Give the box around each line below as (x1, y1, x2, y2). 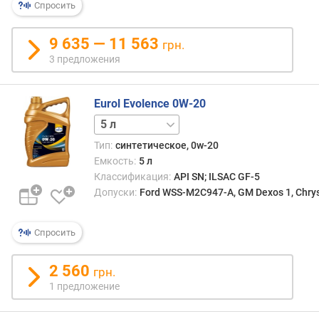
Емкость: (94, 155, 136, 167)
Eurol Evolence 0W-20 (94, 97, 206, 110)
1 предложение (49, 281, 120, 292)
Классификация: (94, 171, 171, 182)
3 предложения (49, 53, 120, 65)
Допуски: (94, 187, 137, 198)
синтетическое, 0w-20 (115, 140, 219, 151)
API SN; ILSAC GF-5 (173, 171, 260, 182)
